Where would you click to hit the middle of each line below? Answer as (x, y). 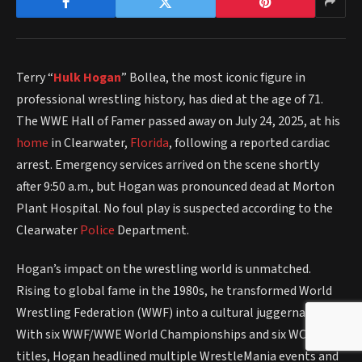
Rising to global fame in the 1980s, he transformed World (174, 290)
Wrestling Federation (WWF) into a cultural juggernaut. (168, 312)
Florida (149, 143)
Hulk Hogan (87, 77)
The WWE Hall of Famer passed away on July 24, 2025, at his (178, 121)
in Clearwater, (89, 143)
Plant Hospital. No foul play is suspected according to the (175, 208)
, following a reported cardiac (249, 143)
